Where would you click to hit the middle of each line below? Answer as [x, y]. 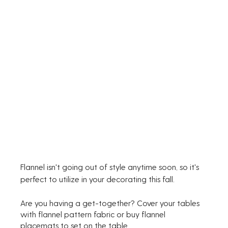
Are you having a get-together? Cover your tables [111, 203]
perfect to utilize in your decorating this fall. [98, 179]
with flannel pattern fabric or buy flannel [94, 214]
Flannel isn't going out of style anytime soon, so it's [111, 167]
